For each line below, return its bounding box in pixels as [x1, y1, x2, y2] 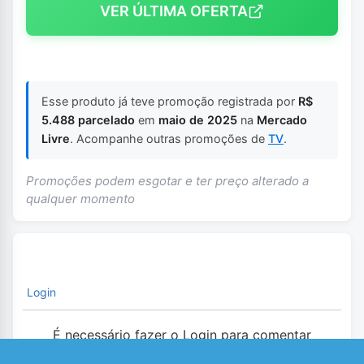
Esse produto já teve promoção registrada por [41, 94, 298, 109]
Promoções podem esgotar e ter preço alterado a [26, 172, 309, 188]
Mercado [257, 113, 307, 128]
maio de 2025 [158, 113, 237, 128]
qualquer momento [26, 190, 135, 206]
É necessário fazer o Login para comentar [53, 326, 311, 343]
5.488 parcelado [41, 113, 135, 128]
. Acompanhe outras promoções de [70, 132, 268, 146]
